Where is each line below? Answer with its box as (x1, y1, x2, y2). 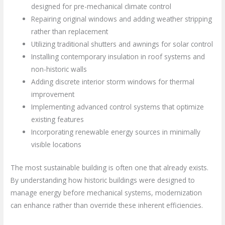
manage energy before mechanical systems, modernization (11, 188, 202, 197)
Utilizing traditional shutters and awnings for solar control (31, 39, 213, 49)
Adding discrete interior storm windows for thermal (31, 77, 195, 87)
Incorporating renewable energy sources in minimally (31, 127, 201, 137)
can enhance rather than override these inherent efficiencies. (11, 200, 203, 210)
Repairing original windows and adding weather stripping (31, 14, 212, 24)
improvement (31, 89, 75, 99)
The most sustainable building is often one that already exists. (11, 163, 209, 172)
